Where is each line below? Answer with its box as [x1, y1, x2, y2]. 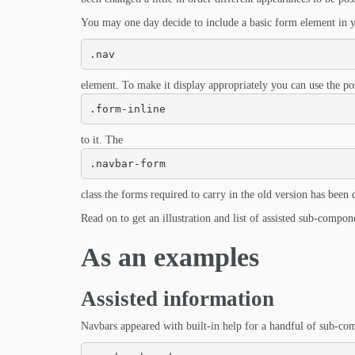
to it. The [81, 134, 123, 146]
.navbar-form [89, 157, 166, 170]
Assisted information [81, 287, 274, 311]
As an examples [81, 242, 259, 272]
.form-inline [89, 102, 166, 115]
